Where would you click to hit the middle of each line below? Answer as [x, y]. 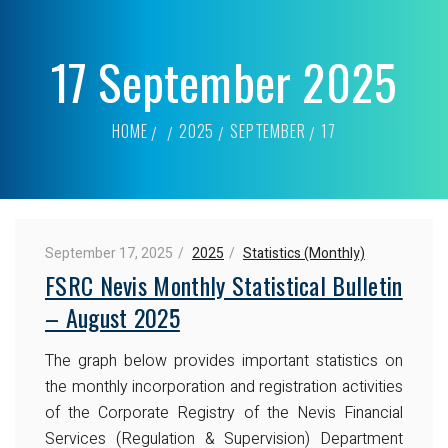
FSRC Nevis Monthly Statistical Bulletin [224, 284]
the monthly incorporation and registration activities [224, 386]
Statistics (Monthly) [304, 253]
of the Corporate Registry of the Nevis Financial [224, 412]
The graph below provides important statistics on [224, 360]
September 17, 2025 [109, 253]
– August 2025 [112, 316]
